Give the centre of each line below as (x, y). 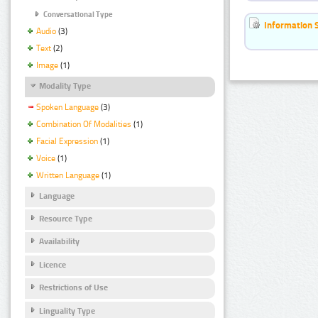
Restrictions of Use (73, 288)
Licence (53, 264)
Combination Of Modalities (84, 125)
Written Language (68, 175)
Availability (59, 242)
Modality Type (65, 86)
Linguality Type (67, 311)
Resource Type (66, 219)
